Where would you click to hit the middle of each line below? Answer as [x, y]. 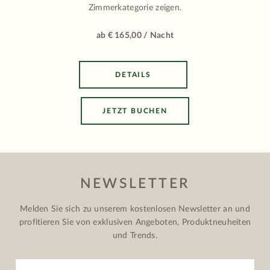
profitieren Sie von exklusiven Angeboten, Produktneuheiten [135, 222]
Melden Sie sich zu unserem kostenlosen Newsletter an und [135, 209]
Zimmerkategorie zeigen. [135, 8]
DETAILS [133, 75]
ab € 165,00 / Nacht [135, 36]
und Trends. [135, 235]
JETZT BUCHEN [135, 111]
